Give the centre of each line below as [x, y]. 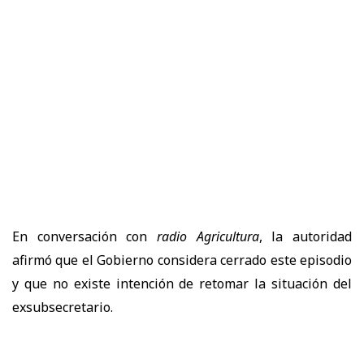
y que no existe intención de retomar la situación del [182, 284]
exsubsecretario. [63, 308]
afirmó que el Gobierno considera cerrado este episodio [182, 260]
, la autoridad [305, 237]
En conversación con [84, 237]
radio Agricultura [208, 237]
